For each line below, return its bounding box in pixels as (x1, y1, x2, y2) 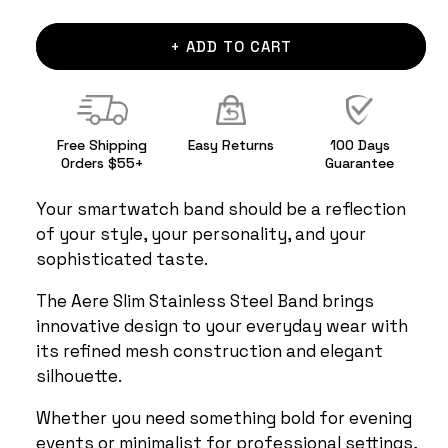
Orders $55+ (61, 151, 144, 172)
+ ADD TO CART (170, 35, 292, 57)
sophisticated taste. (36, 245, 208, 270)
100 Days (329, 133, 390, 154)
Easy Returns (188, 133, 274, 154)
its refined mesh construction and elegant (36, 337, 383, 362)
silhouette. (36, 362, 122, 387)
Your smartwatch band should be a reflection (36, 195, 406, 220)
